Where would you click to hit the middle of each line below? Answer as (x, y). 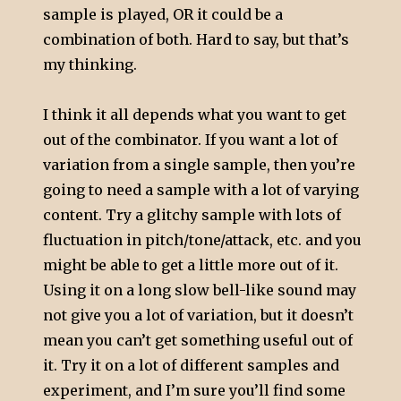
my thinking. (90, 65)
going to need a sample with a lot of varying (201, 190)
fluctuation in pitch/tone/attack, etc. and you (203, 240)
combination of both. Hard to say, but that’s (196, 40)
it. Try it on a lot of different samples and (192, 366)
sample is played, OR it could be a (163, 15)
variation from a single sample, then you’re (200, 165)
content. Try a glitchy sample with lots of (192, 215)
